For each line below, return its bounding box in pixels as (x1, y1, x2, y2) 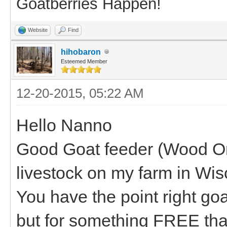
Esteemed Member (61, 58, 107, 64)
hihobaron (61, 47, 101, 56)
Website (28, 26, 48, 33)
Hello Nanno (16, 115, 112, 135)
